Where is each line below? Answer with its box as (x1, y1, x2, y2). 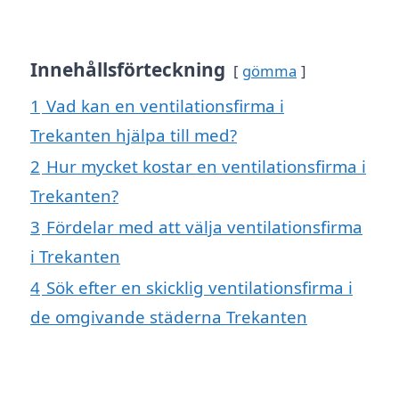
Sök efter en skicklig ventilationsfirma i (46, 276, 353, 299)
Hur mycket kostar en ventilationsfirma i (46, 155, 366, 178)
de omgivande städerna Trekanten (30, 305, 307, 329)
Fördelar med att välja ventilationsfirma (46, 216, 362, 239)
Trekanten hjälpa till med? (30, 124, 237, 147)
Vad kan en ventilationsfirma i (46, 94, 284, 118)
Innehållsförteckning (30, 57, 225, 83)
